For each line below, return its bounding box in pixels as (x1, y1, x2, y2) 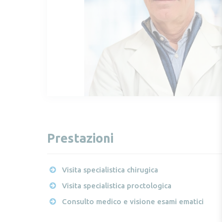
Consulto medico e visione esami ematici (61, 197, 204, 206)
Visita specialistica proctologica (61, 181, 171, 190)
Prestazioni (47, 131, 113, 146)
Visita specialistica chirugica (61, 166, 158, 174)
